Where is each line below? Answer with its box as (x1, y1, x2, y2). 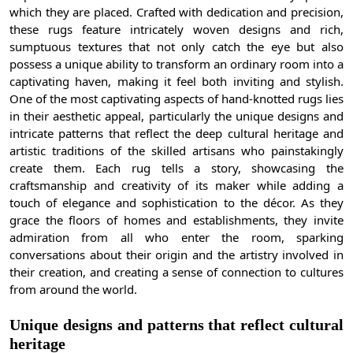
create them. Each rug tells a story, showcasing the (9, 159, 344, 176)
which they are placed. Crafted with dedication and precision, (9, 3, 344, 20)
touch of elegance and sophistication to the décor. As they (9, 194, 344, 210)
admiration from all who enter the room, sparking (9, 229, 344, 245)
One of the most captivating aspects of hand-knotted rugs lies (9, 90, 344, 106)
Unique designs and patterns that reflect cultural (9, 315, 344, 333)
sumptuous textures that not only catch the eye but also (9, 38, 344, 54)
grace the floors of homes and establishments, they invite (9, 211, 344, 228)
